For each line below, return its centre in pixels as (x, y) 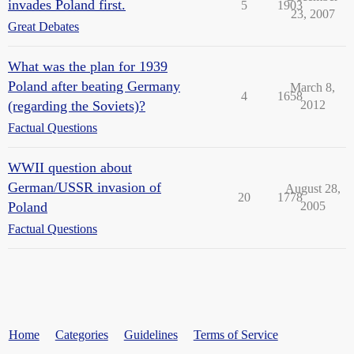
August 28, (313, 188)
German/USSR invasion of (85, 187)
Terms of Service (235, 334)
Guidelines (151, 334)
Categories (81, 334)
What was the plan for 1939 (88, 66)
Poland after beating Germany (94, 86)
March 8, (313, 87)
